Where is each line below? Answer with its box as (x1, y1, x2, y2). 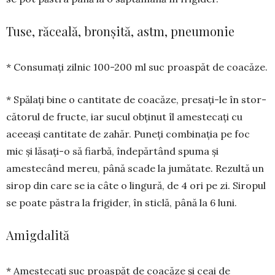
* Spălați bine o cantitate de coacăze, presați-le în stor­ (6, 93, 266, 106)
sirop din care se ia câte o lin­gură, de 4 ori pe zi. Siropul (6, 179, 266, 192)
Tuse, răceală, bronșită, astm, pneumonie (6, 23, 234, 40)
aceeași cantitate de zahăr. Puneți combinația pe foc (6, 128, 250, 141)
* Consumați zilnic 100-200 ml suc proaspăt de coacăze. (6, 61, 268, 74)
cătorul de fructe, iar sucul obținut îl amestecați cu (6, 110, 242, 123)
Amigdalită (6, 227, 69, 244)
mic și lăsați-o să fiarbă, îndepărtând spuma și (6, 145, 219, 158)
